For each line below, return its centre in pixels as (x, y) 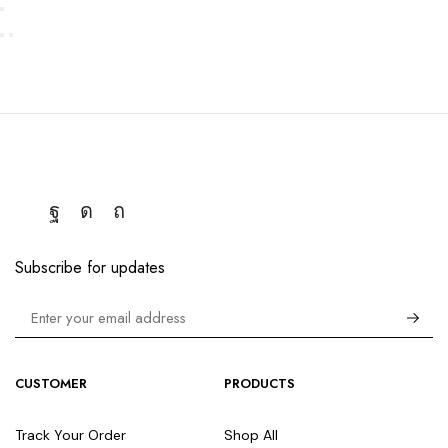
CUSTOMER (51, 384)
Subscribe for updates (90, 267)
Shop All (251, 435)
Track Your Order (70, 435)
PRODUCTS (259, 384)
